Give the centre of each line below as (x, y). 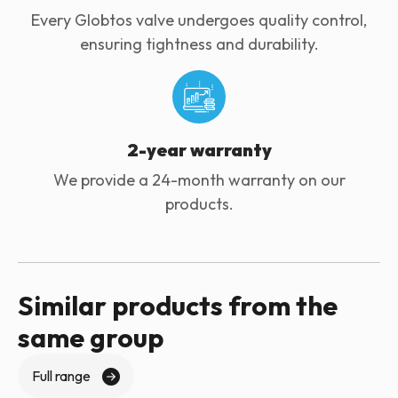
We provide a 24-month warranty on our (199, 180)
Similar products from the (178, 306)
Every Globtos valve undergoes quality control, (199, 20)
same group (91, 338)
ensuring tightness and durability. (199, 44)
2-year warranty (199, 150)
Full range (61, 376)
